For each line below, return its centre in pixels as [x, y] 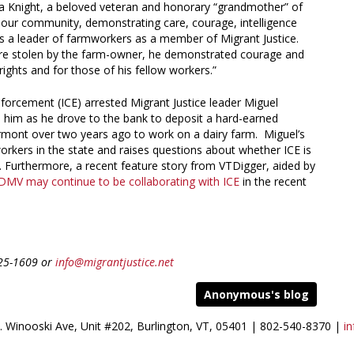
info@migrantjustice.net [115, 262]
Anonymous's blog [256, 294]
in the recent [275, 181]
